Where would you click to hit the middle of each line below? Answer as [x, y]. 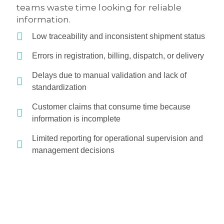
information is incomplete [76, 119]
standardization [59, 87]
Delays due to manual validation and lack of [109, 75]
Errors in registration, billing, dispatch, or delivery [118, 56]
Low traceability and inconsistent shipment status [119, 36]
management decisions [73, 150]
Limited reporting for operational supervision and [118, 138]
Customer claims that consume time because [111, 107]
